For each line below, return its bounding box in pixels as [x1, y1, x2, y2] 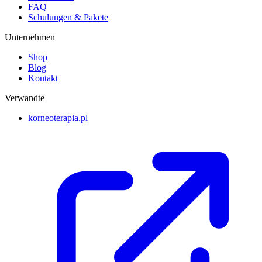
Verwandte [5, 92, 44, 103]
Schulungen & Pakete [28, 12, 108, 22]
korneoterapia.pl [28, 112, 88, 123]
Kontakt [28, 73, 58, 83]
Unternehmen [5, 32, 55, 42]
